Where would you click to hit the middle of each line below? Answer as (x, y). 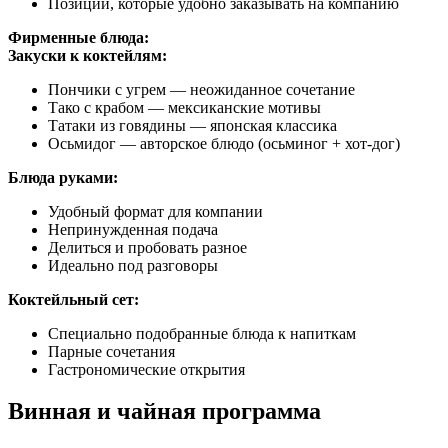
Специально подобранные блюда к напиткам (202, 333)
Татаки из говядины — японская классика (192, 125)
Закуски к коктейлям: (87, 55)
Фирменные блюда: (78, 37)
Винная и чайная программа (164, 411)
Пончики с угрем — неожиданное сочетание (201, 89)
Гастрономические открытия (146, 369)
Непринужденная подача (133, 229)
